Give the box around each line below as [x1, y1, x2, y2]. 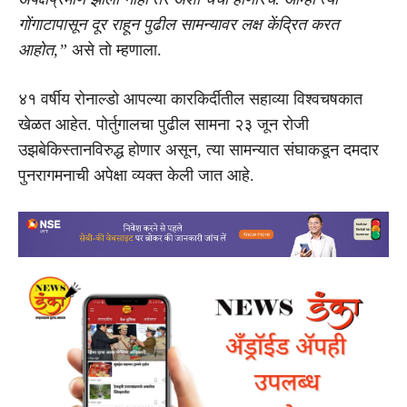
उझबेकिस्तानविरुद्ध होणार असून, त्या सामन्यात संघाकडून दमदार [18, 140, 379, 159]
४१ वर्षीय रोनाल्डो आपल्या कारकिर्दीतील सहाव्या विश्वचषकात [18, 89, 362, 108]
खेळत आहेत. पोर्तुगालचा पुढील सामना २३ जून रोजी [18, 114, 309, 134]
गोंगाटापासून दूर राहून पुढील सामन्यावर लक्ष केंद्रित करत [18, 15, 339, 34]
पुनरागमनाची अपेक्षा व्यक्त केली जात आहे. [18, 165, 254, 184]
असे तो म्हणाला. [67, 40, 162, 59]
